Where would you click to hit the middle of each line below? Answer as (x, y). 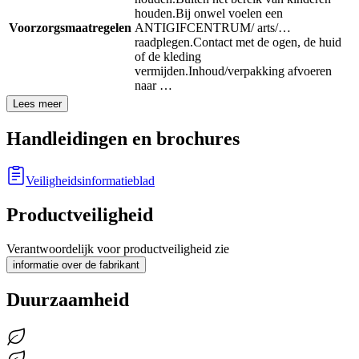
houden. (155, 14)
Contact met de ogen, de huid (267, 42)
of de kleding (168, 57)
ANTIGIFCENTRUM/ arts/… (213, 28)
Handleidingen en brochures (123, 139)
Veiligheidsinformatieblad (90, 181)
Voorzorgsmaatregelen (70, 28)
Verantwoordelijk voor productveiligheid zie (118, 249)
